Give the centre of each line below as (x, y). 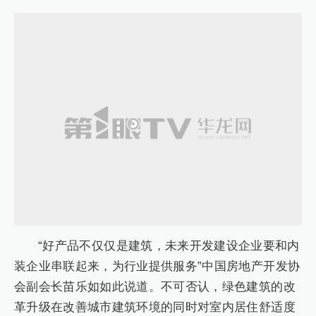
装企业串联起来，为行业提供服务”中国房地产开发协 (157, 267)
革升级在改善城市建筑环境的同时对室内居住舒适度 (155, 308)
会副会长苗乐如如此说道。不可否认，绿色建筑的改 (155, 287)
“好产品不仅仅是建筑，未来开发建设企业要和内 (169, 246)
